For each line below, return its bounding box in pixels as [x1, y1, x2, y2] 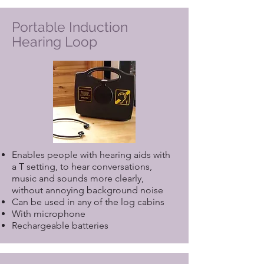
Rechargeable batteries [12, 220, 108, 231]
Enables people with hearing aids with [12, 149, 170, 160]
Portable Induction [12, 19, 128, 35]
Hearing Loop [12, 34, 97, 49]
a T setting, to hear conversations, [12, 161, 152, 172]
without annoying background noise [12, 184, 163, 196]
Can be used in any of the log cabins [12, 196, 164, 207]
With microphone [12, 208, 85, 219]
